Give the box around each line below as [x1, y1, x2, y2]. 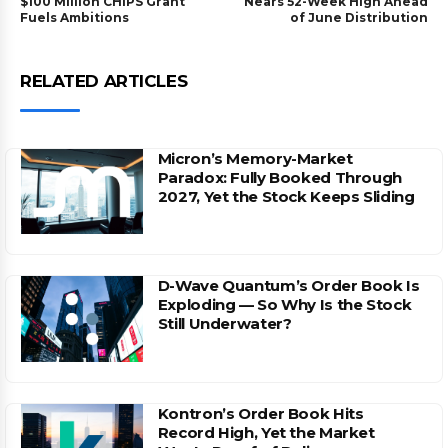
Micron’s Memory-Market [157, 149, 353, 168]
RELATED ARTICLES [20, 71, 188, 91]
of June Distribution [289, 10, 428, 25]
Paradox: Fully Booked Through [157, 168, 402, 187]
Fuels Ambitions [20, 10, 129, 25]
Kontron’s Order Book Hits [157, 403, 364, 423]
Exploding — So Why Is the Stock [157, 295, 412, 315]
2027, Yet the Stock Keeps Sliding [157, 187, 415, 206]
